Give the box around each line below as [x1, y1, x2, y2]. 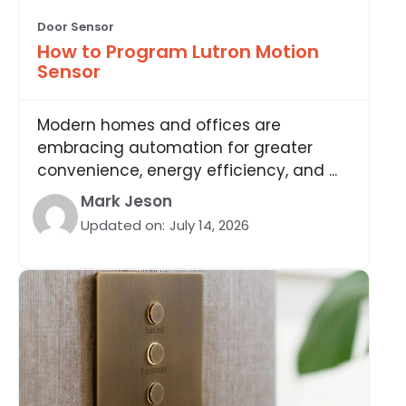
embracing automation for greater [37, 136, 313, 159]
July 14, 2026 [169, 215, 249, 235]
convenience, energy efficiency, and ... [37, 159, 337, 181]
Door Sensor [37, 17, 114, 35]
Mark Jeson [81, 189, 172, 212]
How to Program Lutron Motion [37, 38, 319, 64]
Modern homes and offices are [37, 113, 281, 136]
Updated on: [81, 215, 165, 235]
